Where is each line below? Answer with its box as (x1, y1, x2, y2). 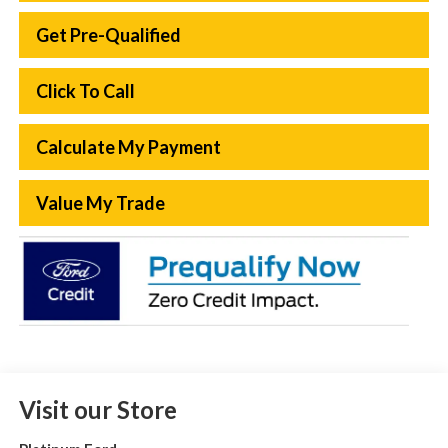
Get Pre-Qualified (35, 23, 181, 46)
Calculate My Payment (35, 135, 221, 158)
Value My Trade (35, 191, 165, 214)
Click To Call (35, 79, 135, 102)
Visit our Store (18, 394, 177, 424)
